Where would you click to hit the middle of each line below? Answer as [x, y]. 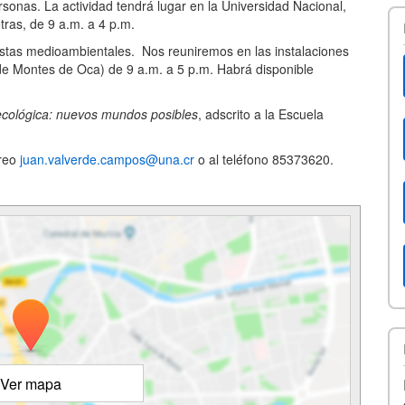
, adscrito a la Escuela [261, 114]
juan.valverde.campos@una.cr [107, 160]
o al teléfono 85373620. [264, 160]
